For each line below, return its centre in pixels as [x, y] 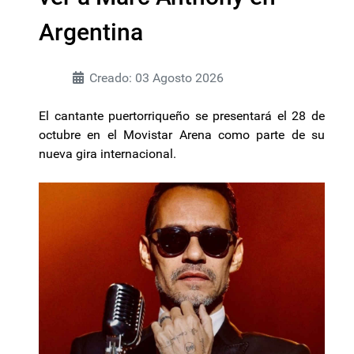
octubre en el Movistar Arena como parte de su [182, 134]
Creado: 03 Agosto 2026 [156, 77]
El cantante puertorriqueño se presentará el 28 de [182, 115]
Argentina [91, 32]
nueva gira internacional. [107, 153]
